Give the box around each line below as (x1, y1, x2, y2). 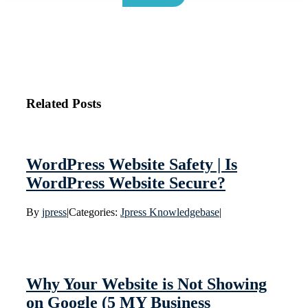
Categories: (68, 206, 120, 219)
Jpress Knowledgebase (120, 206, 219, 219)
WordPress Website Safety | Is (25, 155, 237, 174)
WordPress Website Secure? (25, 174, 225, 192)
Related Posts (25, 96, 101, 111)
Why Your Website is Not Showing (25, 275, 267, 294)
